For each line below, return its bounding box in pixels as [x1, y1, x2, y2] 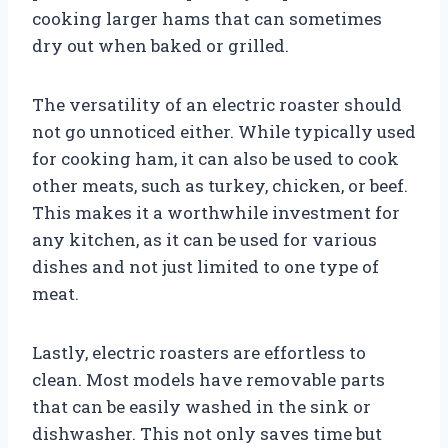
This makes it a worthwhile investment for [32, 200, 400, 224]
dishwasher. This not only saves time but [32, 421, 382, 445]
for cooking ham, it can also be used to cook [32, 146, 399, 170]
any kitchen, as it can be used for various [32, 227, 377, 251]
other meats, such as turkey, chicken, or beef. [32, 173, 408, 197]
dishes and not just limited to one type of [32, 254, 379, 278]
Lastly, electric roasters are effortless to [32, 340, 366, 364]
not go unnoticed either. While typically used [32, 119, 416, 143]
